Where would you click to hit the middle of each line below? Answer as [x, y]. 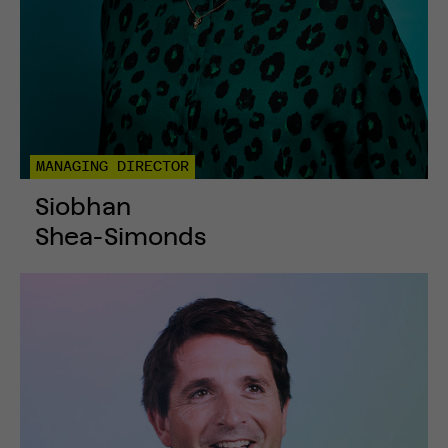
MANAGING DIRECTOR [112, 167]
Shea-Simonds [121, 238]
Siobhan [83, 208]
